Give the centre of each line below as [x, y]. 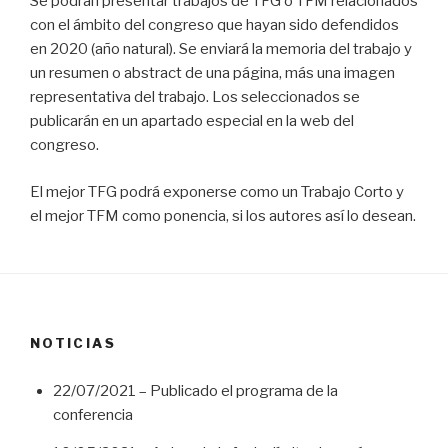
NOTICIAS [73, 342]
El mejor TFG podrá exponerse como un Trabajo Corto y [217, 191]
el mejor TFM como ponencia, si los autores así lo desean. [223, 215]
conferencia [92, 414]
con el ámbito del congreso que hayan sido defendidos [214, 25]
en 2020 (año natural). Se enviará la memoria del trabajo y [221, 49]
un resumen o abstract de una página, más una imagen [212, 73]
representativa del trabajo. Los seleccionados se [195, 97]
